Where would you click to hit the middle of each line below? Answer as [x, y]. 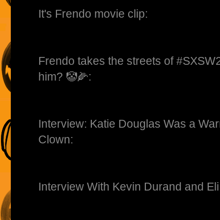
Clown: [56, 140]
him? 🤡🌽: [65, 77]
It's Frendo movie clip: [93, 14]
